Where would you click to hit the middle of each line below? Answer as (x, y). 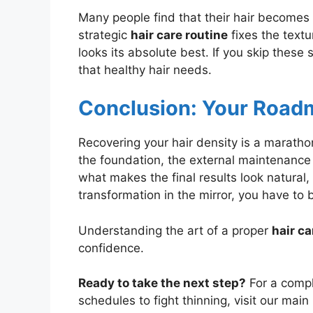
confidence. (111, 248)
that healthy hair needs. (145, 70)
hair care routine (179, 35)
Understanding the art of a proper (175, 230)
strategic (104, 35)
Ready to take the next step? (162, 283)
